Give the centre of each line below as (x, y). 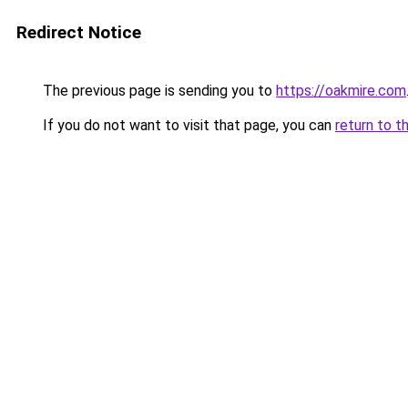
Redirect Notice (79, 32)
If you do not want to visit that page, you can (187, 125)
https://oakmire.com (341, 91)
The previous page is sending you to (158, 91)
